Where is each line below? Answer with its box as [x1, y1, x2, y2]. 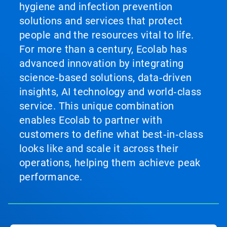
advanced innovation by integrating [19, 57, 184, 69]
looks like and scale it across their [19, 142, 179, 155]
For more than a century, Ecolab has [19, 43, 187, 55]
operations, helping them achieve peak [19, 157, 201, 169]
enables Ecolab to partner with [19, 114, 162, 126]
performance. [19, 171, 83, 183]
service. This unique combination [19, 100, 174, 112]
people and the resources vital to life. [19, 29, 194, 41]
